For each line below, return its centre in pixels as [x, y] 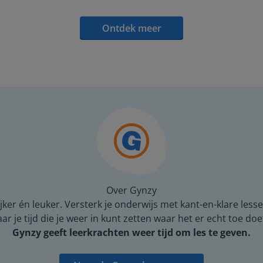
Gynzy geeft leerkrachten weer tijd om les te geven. [131, 233]
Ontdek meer [131, 28]
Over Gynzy [131, 190]
